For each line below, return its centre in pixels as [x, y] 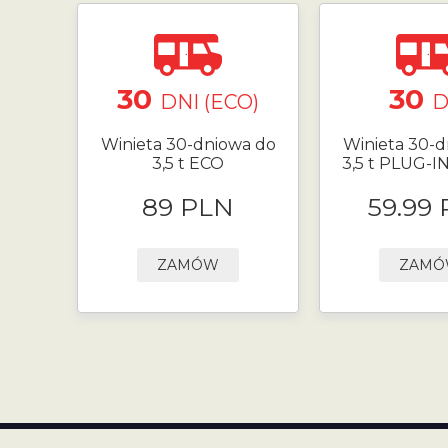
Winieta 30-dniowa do [188, 145]
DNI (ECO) [210, 101]
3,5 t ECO [188, 164]
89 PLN [188, 206]
